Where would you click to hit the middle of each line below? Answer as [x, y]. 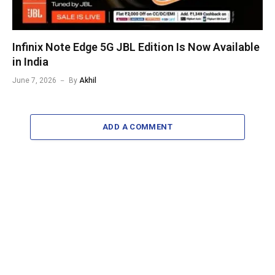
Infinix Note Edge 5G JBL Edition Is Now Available [136, 47]
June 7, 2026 [34, 81]
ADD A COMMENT [137, 127]
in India [30, 62]
